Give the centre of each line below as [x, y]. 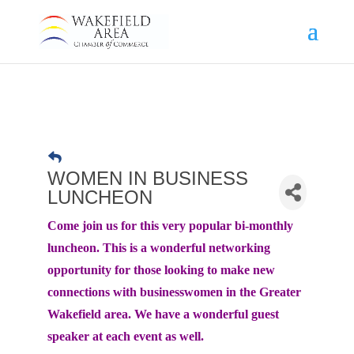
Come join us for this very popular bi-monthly [170, 226]
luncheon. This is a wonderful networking [158, 248]
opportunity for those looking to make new [161, 270]
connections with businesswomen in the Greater [174, 292]
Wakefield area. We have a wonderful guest [163, 314]
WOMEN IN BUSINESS [147, 178]
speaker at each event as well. [127, 336]
